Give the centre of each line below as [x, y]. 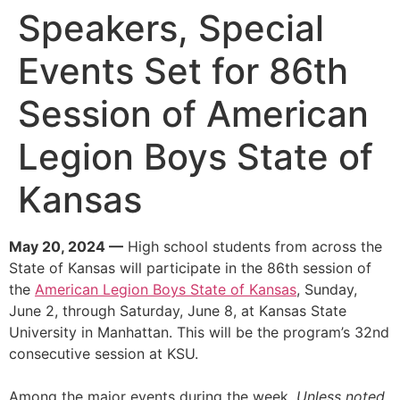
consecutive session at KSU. [104, 354]
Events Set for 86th [183, 71]
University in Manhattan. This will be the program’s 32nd [199, 332]
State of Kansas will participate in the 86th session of [190, 268]
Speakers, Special [171, 28]
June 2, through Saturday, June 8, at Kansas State [178, 311]
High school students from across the [253, 246]
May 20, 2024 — [66, 246]
